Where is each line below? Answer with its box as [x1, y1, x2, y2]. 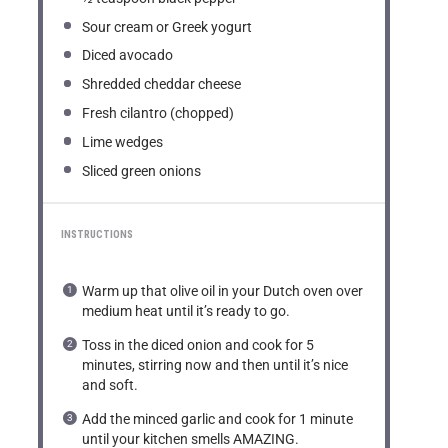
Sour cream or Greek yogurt [82, 18, 253, 35]
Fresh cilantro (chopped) [82, 105, 235, 122]
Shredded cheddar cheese [82, 76, 242, 93]
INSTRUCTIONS [60, 227, 133, 241]
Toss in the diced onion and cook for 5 [82, 337, 315, 354]
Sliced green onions [82, 162, 202, 179]
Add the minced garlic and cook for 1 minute [82, 411, 354, 428]
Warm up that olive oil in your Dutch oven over [82, 283, 364, 299]
